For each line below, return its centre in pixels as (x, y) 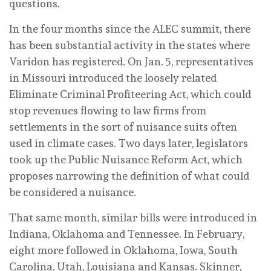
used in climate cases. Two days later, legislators (129, 143)
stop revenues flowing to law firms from (108, 110)
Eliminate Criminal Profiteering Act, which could (130, 94)
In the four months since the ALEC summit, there (130, 28)
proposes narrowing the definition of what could (129, 175)
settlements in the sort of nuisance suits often (123, 126)
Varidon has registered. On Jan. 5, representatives (131, 61)
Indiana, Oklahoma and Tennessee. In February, (127, 233)
